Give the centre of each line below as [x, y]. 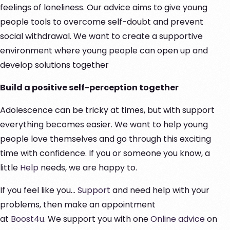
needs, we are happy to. [89, 168]
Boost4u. [27, 219]
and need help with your [160, 190]
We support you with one [97, 219]
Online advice [177, 219]
